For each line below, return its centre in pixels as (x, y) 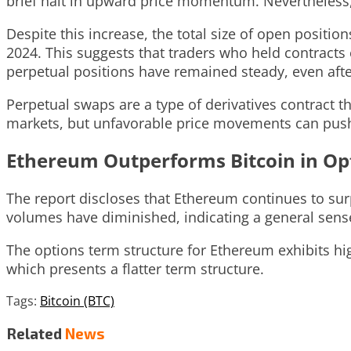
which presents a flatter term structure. (135, 269)
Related (34, 334)
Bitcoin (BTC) (77, 301)
